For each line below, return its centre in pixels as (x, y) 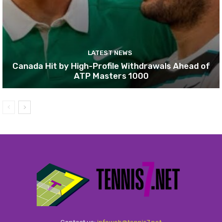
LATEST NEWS (110, 53)
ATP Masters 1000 (111, 76)
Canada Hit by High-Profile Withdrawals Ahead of (111, 66)
